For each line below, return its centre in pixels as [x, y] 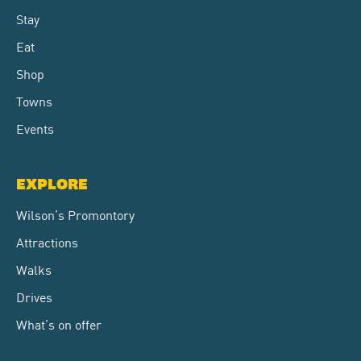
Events [35, 128]
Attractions [47, 241]
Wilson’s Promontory [75, 214]
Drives [34, 296]
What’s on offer [59, 324]
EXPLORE [52, 185]
